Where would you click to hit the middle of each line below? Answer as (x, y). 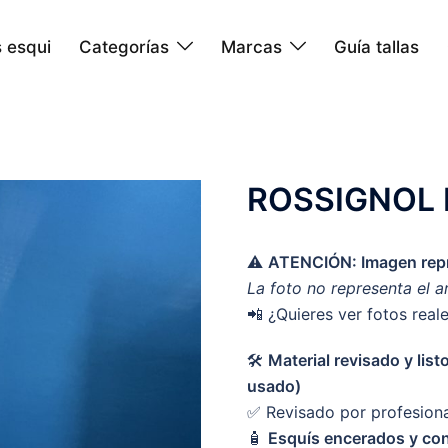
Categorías (124, 46)
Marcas (251, 46)
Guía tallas (376, 46)
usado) (273, 386)
